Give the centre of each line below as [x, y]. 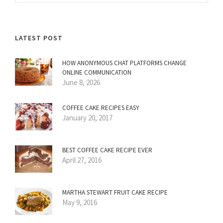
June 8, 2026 [81, 83]
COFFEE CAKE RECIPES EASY [101, 108]
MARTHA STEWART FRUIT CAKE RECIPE [115, 193]
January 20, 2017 [87, 118]
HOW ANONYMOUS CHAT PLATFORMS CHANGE [124, 63]
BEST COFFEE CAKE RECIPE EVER [107, 150]
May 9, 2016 [80, 203]
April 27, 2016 [82, 160]
